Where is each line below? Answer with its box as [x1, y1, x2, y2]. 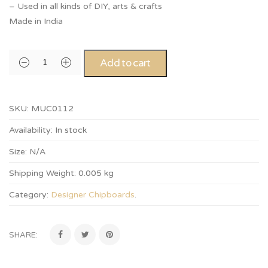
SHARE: [9, 230, 38, 240]
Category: [9, 190, 48, 200]
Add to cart [100, 57, 151, 69]
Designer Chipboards [51, 190, 135, 200]
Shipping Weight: [9, 168, 76, 178]
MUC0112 [31, 103, 74, 114]
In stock [55, 125, 87, 135]
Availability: [9, 125, 53, 135]
